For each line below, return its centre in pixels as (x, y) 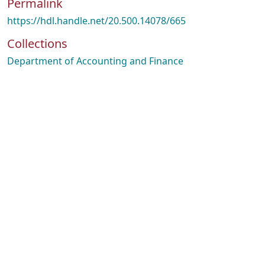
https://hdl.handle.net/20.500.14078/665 (96, 21)
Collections (37, 43)
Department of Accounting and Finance (95, 61)
